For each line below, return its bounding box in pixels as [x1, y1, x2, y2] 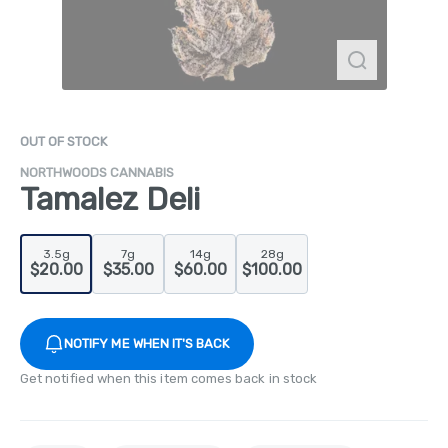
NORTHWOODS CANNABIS [20, 164, 174, 180]
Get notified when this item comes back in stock [20, 370, 318, 386]
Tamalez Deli [20, 179, 200, 218]
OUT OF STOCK [20, 133, 107, 149]
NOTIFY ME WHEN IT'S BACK [64, 335, 230, 351]
